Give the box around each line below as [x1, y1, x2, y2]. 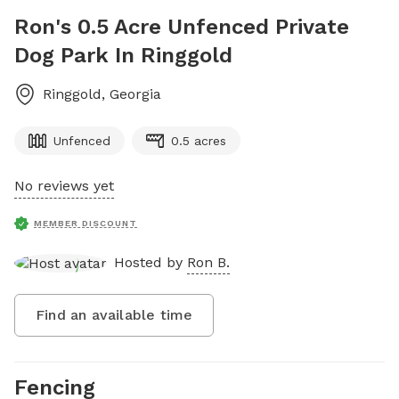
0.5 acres [171, 134, 226, 148]
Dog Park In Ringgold [14, 43, 232, 68]
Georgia [110, 85, 161, 102]
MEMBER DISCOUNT [34, 218, 137, 228]
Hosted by [114, 253, 187, 271]
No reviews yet [14, 177, 114, 194]
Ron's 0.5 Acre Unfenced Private [14, 14, 349, 39]
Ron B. [187, 253, 230, 271]
